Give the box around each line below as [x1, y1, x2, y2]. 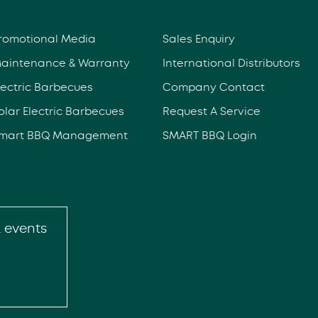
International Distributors [162, 55, 300, 70]
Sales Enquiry [162, 31, 235, 46]
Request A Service [162, 104, 261, 119]
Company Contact [162, 79, 265, 94]
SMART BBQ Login [162, 128, 257, 143]
